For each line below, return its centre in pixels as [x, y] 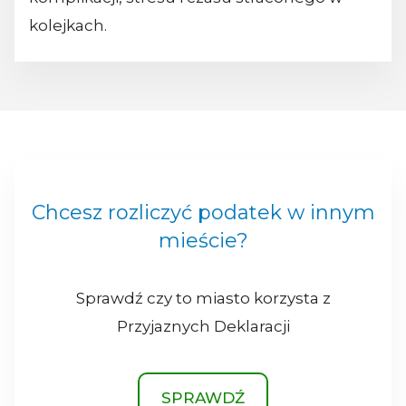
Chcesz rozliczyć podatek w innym [203, 212]
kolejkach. [68, 26]
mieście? [203, 240]
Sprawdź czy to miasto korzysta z [203, 298]
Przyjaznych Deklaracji [203, 326]
